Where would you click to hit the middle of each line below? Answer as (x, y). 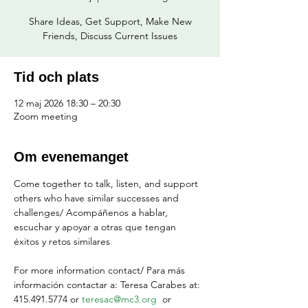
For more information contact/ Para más (101, 270)
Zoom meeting (46, 116)
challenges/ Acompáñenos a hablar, (92, 212)
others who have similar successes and (98, 198)
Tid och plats (56, 77)
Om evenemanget (71, 157)
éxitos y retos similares (62, 241)
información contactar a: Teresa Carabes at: (108, 285)
